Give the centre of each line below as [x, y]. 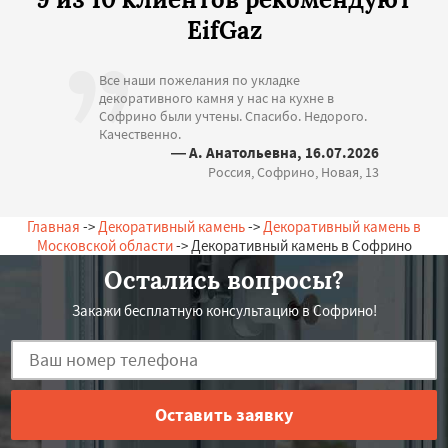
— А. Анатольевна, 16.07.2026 [275, 152]
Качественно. [140, 133]
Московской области [104, 245]
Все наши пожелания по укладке [199, 79]
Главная [53, 226]
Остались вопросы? [224, 280]
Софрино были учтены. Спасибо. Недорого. [233, 115]
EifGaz [224, 30]
